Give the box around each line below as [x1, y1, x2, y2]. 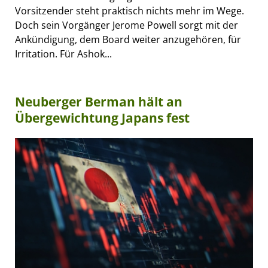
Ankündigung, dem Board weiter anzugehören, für [15, 32, 241, 46]
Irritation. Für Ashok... [15, 47, 112, 60]
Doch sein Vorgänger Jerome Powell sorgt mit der [15, 18, 238, 32]
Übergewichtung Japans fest [15, 109, 190, 126]
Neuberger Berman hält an [15, 93, 182, 110]
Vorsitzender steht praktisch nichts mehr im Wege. [15, 4, 244, 17]
